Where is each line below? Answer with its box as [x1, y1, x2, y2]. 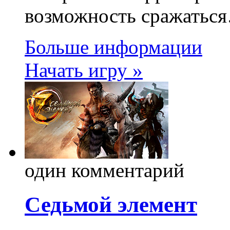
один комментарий [25, 159, 184, 181]
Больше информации [25, 36, 202, 58]
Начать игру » [25, 59, 143, 81]
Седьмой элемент [25, 192, 197, 217]
